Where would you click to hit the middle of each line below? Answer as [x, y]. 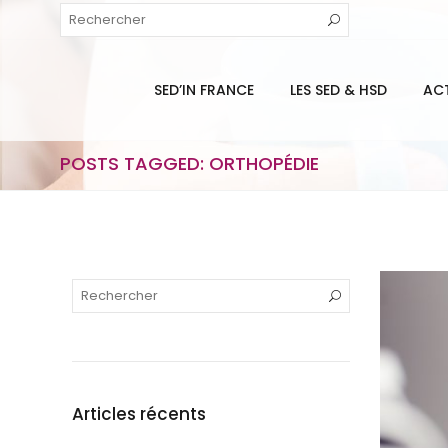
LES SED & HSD [339, 90]
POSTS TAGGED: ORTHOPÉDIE [189, 163]
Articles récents [139, 414]
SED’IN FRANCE [204, 90]
